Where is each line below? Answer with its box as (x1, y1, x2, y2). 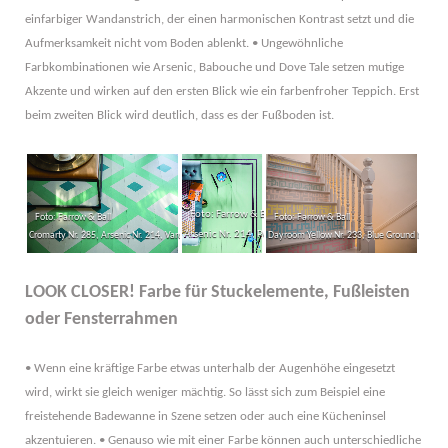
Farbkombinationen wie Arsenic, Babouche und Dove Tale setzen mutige (25, 60, 404, 74)
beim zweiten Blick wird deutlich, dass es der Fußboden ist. (25, 108, 334, 122)
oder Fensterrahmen (25, 310, 178, 330)
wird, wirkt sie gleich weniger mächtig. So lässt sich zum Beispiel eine (25, 386, 385, 400)
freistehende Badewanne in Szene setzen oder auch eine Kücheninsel (25, 410, 386, 424)
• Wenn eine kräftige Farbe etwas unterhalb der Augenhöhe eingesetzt (25, 362, 395, 376)
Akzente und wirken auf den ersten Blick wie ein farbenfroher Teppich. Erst (25, 84, 419, 98)
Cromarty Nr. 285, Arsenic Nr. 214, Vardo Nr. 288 (25, 229, 218, 241)
